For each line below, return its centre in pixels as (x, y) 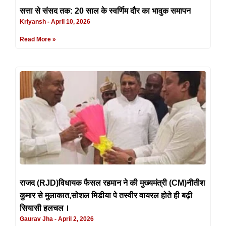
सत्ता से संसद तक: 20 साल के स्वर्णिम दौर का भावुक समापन (105, 11)
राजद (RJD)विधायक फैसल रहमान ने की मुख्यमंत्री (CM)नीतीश (112, 183)
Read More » (38, 39)
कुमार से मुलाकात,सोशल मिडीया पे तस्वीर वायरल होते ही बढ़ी (106, 195)
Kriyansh (34, 21)
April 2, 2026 (75, 219)
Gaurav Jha (37, 219)
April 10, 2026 (70, 21)
